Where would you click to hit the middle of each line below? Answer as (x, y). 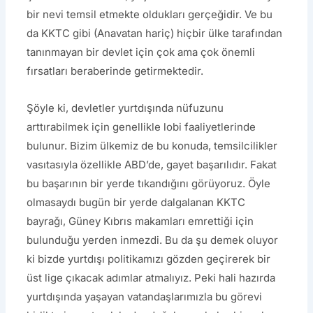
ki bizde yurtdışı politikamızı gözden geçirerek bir (149, 259)
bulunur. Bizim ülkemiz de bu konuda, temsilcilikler (152, 146)
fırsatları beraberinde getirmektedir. (115, 71)
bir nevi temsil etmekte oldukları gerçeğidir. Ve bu (150, 14)
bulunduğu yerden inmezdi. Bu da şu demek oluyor (153, 240)
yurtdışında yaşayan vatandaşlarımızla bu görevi (145, 297)
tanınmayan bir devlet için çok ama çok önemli (141, 52)
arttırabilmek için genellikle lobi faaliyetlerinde (141, 127)
